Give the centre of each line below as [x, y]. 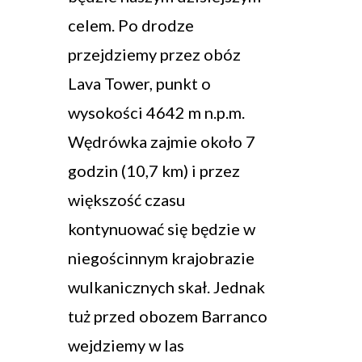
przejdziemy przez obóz [154, 55]
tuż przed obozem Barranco [168, 316]
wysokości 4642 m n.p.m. [156, 113]
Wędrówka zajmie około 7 [162, 142]
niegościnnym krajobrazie [161, 258]
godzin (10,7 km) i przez [154, 171]
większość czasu [126, 200]
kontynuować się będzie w [162, 229]
